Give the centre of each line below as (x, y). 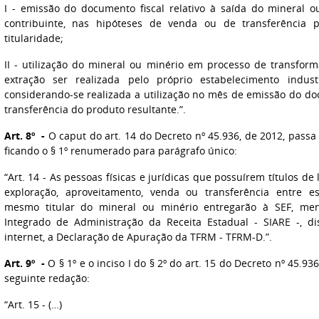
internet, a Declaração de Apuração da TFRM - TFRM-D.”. (138, 237)
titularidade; (33, 38)
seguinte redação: (47, 278)
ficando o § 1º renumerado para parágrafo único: (120, 151)
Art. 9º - (25, 263)
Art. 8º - (25, 136)
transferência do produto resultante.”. (95, 109)
